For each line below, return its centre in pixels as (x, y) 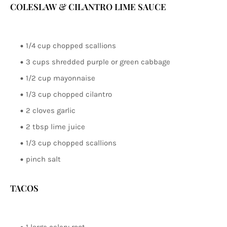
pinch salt (43, 159)
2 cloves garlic (51, 110)
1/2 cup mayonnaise (61, 78)
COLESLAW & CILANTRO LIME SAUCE (88, 7)
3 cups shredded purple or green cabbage (98, 62)
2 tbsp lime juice (55, 127)
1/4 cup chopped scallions (71, 46)
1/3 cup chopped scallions (71, 143)
